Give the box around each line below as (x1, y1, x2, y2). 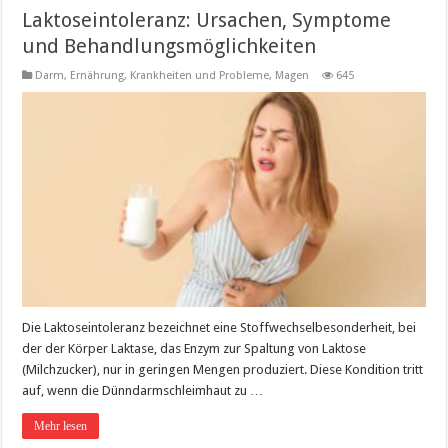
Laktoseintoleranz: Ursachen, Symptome (22, 8, 392, 33)
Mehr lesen (34, 419, 88, 434)
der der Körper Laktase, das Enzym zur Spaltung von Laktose (22, 341, 367, 357)
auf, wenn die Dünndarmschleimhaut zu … (22, 383, 264, 399)
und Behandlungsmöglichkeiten (22, 34, 317, 59)
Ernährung (70, 69, 125, 83)
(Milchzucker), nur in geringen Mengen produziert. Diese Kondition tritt (22, 362, 424, 378)
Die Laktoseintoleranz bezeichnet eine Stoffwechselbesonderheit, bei (22, 320, 417, 336)
